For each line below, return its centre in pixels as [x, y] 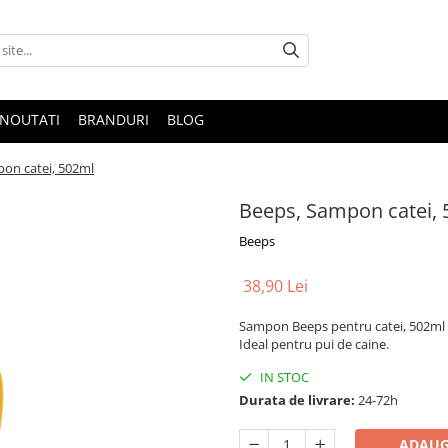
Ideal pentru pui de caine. [314, 344]
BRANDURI [113, 119]
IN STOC [283, 377]
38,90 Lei [275, 286]
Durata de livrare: [297, 400]
